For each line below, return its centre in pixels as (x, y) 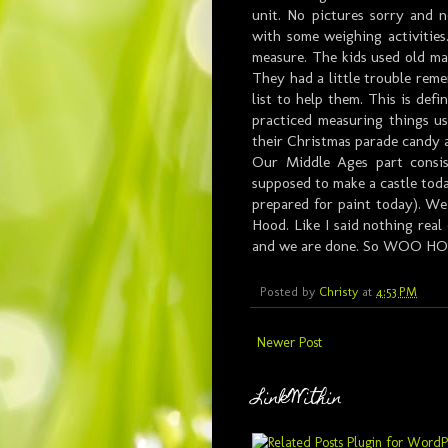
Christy (338, 292)
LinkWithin (297, 400)
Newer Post (289, 343)
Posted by (289, 292)
